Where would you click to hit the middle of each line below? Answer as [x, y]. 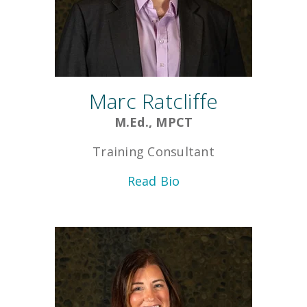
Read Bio [153, 181]
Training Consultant [153, 152]
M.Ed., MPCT [153, 122]
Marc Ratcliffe [153, 101]
